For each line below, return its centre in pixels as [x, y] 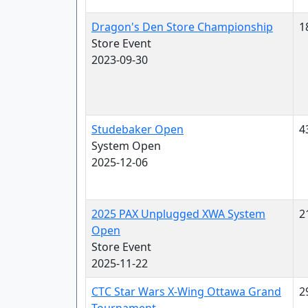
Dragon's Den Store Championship [182, 27]
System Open [126, 146]
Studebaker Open [137, 129]
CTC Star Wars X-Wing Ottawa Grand [186, 291]
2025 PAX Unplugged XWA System [178, 214]
